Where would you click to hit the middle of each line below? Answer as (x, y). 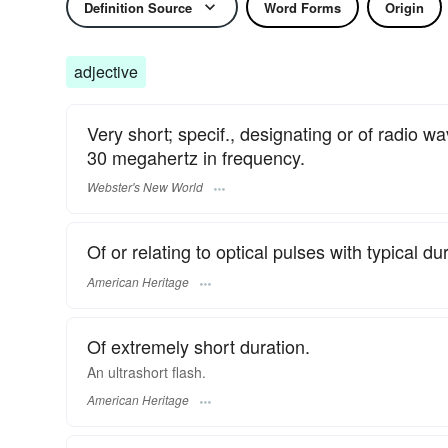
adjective (106, 71)
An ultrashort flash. (146, 371)
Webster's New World (145, 187)
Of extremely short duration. (198, 345)
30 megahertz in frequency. (196, 157)
